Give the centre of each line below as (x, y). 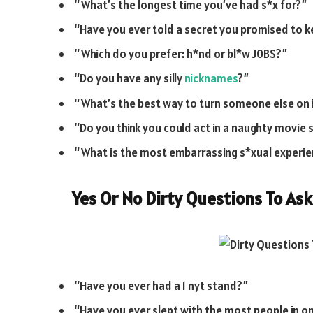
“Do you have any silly (129, 79)
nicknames (211, 79)
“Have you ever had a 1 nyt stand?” (161, 285)
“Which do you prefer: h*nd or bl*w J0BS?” (181, 54)
